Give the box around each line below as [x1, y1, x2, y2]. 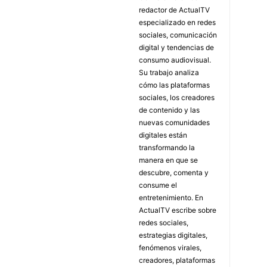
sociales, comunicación [139, 30, 217, 39]
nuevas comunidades [139, 117, 210, 127]
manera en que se [139, 155, 198, 164]
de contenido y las [139, 105, 200, 114]
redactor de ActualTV [139, 5, 210, 14]
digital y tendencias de [139, 42, 214, 52]
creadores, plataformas [139, 255, 215, 265]
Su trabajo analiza [139, 67, 199, 77]
